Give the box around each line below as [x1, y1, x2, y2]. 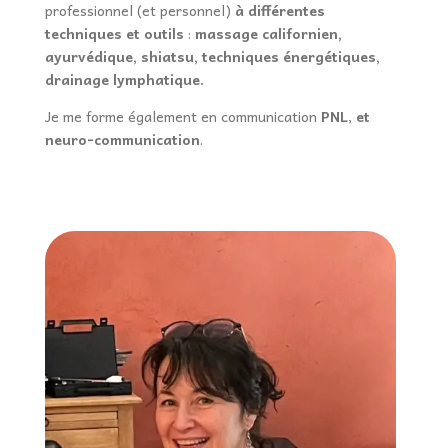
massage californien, [194, 22, 342, 45]
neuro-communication [44, 128, 200, 151]
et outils [125, 22, 188, 45]
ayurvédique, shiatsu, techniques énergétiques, [44, 45, 380, 68]
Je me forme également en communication [44, 105, 321, 128]
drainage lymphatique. [44, 68, 204, 91]
